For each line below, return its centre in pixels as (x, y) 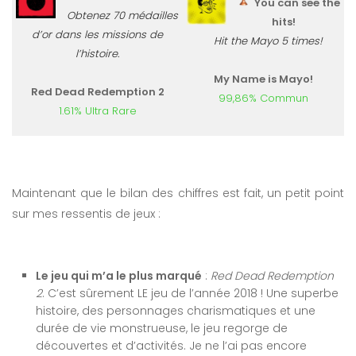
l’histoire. (97, 53)
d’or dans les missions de (97, 34)
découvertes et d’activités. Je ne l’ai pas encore (171, 346)
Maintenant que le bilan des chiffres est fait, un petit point (178, 193)
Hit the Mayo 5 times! (268, 41)
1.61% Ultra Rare (97, 110)
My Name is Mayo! (263, 79)
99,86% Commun (263, 99)
